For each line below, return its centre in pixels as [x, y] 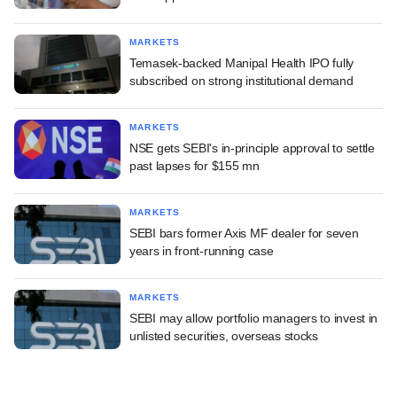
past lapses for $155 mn [195, 165]
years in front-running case [202, 250]
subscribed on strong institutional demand [241, 80]
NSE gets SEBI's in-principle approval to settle [252, 148]
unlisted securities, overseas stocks [224, 335]
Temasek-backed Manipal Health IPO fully [242, 62]
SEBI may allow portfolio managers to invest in [254, 318]
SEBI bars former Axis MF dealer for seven [244, 233]
